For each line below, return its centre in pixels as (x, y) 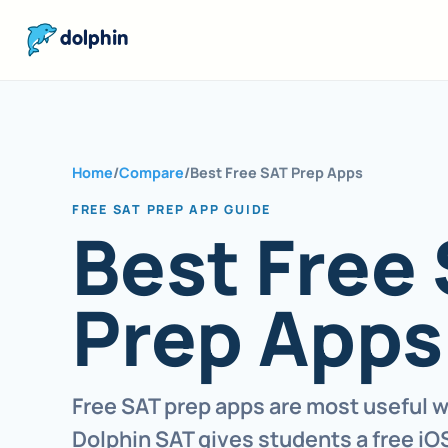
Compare (151, 172)
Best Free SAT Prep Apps (276, 172)
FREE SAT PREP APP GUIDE (172, 209)
